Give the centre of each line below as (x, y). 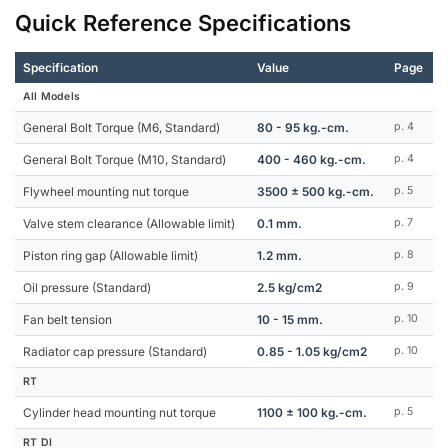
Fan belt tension (67, 319)
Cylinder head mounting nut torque (119, 412)
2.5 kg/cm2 (289, 287)
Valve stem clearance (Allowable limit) (129, 223)
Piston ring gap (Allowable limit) (110, 255)
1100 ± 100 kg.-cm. (312, 412)
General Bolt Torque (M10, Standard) (124, 159)
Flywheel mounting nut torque (106, 191)
